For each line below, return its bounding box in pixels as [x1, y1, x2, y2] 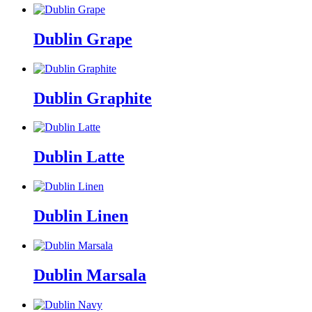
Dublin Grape [33, 29, 132, 48]
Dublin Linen [33, 207, 128, 226]
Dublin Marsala [33, 265, 146, 284]
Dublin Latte [33, 148, 125, 166]
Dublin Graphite [33, 88, 152, 107]
